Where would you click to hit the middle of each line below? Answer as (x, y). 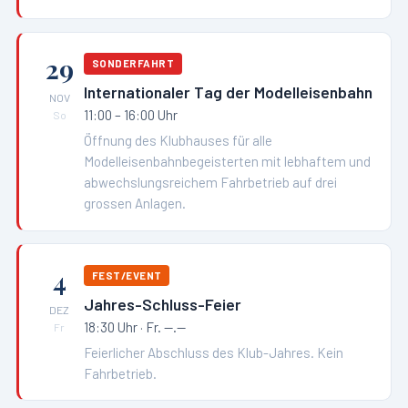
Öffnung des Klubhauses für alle (178, 141)
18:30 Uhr (111, 326)
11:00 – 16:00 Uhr (131, 115)
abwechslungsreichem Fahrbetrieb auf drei (211, 183)
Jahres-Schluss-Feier (163, 304)
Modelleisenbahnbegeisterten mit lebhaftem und (228, 162)
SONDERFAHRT (133, 64)
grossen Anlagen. (135, 204)
